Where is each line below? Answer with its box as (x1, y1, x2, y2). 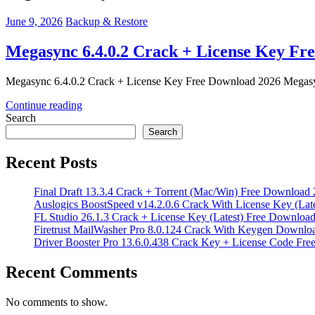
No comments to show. (6, 296, 108, 309)
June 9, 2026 (6, 15, 63, 27)
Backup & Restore (65, 15, 148, 27)
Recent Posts (6, 153, 97, 172)
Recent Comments (6, 263, 137, 282)
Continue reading (6, 98, 82, 111)
